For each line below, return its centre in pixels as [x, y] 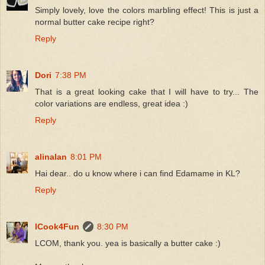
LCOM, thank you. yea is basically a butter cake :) [128, 243]
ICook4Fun [57, 226]
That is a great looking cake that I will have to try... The [147, 91]
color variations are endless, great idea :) [112, 103]
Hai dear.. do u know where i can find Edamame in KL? [138, 173]
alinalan [51, 156]
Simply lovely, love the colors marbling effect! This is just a [147, 10]
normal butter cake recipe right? [95, 22]
